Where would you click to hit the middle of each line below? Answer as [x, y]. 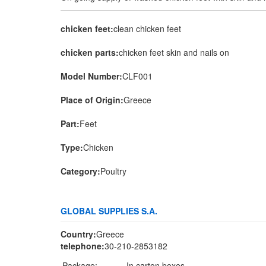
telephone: [83, 246]
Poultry [113, 171]
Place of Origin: [92, 100]
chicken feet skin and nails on [174, 52]
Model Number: [91, 76]
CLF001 [137, 76]
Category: [80, 171]
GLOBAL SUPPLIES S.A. [109, 211]
